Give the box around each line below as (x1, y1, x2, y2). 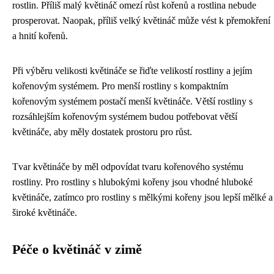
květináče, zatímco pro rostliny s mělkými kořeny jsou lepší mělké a (12, 192, 273, 203)
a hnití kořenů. (12, 31, 68, 42)
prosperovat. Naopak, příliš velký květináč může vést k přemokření (12, 15, 270, 26)
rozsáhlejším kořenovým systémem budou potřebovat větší (12, 111, 237, 122)
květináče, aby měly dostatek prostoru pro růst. (12, 127, 192, 138)
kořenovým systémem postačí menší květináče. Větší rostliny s (12, 96, 253, 107)
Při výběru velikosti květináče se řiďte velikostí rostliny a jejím (12, 65, 252, 76)
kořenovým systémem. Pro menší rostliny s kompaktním (12, 81, 228, 92)
